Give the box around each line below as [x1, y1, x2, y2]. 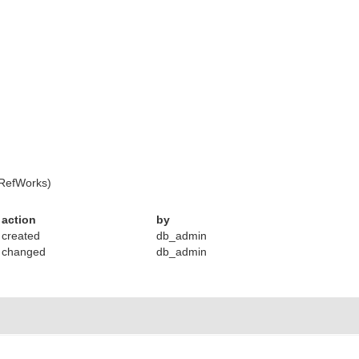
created [2, 229, 41, 242]
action [2, 213, 37, 226]
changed [2, 245, 46, 258]
